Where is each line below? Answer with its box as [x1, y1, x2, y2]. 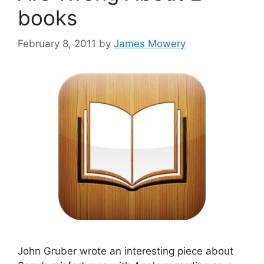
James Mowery [114, 38, 186, 49]
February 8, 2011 [18, 38, 96, 49]
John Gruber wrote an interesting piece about [18, 245, 233, 257]
